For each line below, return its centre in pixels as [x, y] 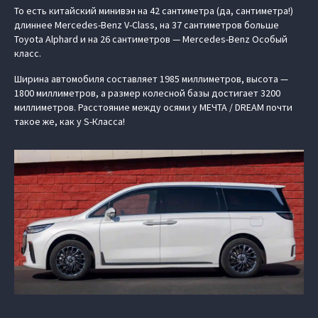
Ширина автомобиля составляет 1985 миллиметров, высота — [151, 79]
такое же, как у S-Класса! [70, 121]
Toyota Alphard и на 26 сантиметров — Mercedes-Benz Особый [151, 39]
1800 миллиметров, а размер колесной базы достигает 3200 [147, 93]
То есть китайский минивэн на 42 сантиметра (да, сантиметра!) [154, 11]
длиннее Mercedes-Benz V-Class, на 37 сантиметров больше [147, 25]
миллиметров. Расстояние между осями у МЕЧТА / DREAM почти [153, 107]
